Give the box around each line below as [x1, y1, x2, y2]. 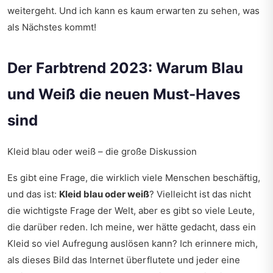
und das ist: [7, 188, 59, 200]
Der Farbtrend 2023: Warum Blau [7, 59, 243, 77]
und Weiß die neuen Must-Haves [7, 85, 240, 103]
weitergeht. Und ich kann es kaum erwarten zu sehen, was [7, 5, 260, 16]
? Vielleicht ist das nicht [149, 188, 251, 200]
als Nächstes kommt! [7, 21, 96, 33]
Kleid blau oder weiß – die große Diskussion [7, 146, 197, 157]
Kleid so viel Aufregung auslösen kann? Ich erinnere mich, [7, 238, 258, 249]
